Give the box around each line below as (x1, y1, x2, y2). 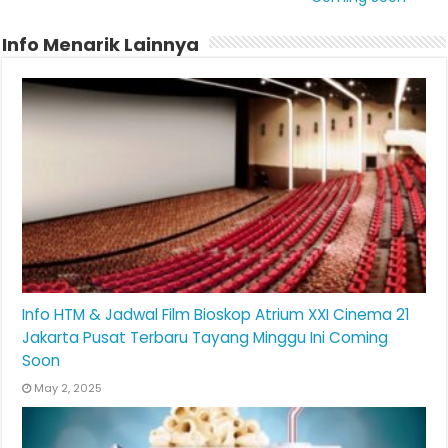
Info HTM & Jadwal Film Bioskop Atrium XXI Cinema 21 (22, 303, 411, 325)
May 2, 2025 (34, 379, 103, 396)
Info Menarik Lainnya (2, 31, 200, 57)
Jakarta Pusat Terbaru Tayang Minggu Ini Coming (22, 326, 389, 348)
